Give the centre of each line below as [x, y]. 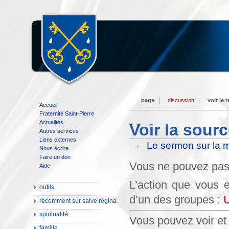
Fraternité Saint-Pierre [67, 113]
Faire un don [55, 157]
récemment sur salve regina [78, 201]
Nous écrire [54, 148]
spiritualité [54, 214]
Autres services [59, 131]
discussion [181, 100]
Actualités [52, 122]
